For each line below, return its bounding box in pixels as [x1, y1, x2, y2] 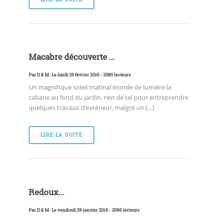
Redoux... [28, 187, 64, 198]
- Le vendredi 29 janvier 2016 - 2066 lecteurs [48, 206, 140, 213]
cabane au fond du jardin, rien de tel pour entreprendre [28, 93, 188, 102]
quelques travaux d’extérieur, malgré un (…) [28, 103, 154, 112]
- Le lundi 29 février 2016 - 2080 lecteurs [48, 72, 131, 78]
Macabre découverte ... [28, 52, 115, 63]
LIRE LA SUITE [40, 131, 83, 139]
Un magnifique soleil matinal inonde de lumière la [28, 83, 171, 92]
